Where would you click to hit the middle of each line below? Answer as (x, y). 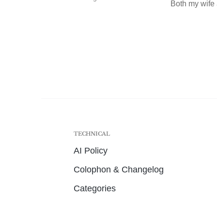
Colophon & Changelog (118, 170)
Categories (94, 188)
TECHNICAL (92, 134)
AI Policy (90, 151)
